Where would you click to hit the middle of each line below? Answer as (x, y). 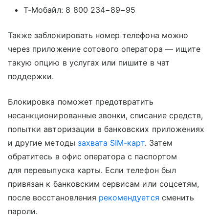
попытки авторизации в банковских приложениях (106, 129)
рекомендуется (129, 197)
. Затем (158, 142)
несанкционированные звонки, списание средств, (106, 115)
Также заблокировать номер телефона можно (98, 35)
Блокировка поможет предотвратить (81, 101)
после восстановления (54, 197)
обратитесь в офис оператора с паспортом (92, 156)
